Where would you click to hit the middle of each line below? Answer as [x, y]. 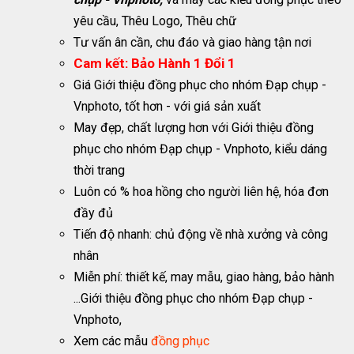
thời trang [100, 170]
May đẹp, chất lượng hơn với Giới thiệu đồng [194, 127]
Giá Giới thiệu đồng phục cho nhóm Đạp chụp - [200, 85]
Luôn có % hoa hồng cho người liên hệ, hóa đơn [201, 191]
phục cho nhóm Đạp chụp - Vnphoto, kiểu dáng [201, 149]
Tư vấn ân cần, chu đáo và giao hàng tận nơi [193, 42]
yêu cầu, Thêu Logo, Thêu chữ [155, 21]
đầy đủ [94, 213]
